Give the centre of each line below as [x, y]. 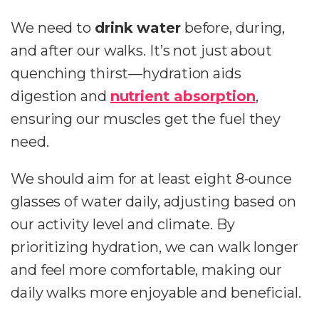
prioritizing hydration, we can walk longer [155, 247]
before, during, [233, 28]
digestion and [61, 96]
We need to [53, 28]
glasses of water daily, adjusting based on [153, 202]
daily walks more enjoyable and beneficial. [156, 293]
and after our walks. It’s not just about [141, 51]
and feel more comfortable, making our [147, 270]
